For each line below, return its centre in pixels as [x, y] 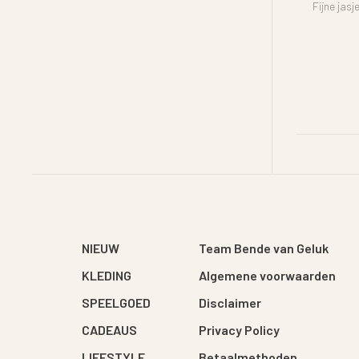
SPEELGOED [116, 302]
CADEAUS [109, 329]
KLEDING [107, 275]
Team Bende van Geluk [264, 248]
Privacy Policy [239, 329]
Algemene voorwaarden [267, 275]
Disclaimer [230, 302]
